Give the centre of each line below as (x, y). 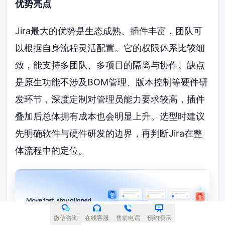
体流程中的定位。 (51, 150)
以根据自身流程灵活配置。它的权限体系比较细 (110, 48)
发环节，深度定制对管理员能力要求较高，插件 (110, 99)
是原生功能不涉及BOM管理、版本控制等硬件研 (112, 82)
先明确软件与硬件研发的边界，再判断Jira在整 (109, 133)
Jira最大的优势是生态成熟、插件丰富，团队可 (109, 31)
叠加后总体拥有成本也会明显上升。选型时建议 (110, 116)
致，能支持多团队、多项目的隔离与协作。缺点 (110, 65)
